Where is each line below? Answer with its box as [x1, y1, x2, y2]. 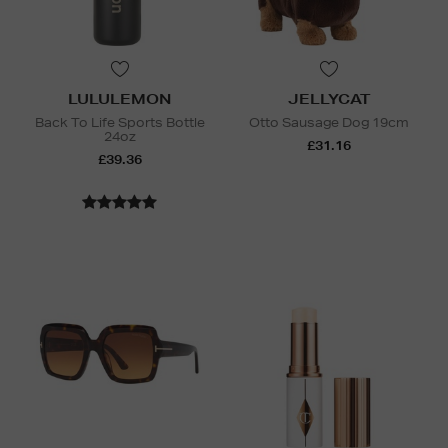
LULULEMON [68, 90, 171, 109]
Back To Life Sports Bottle [34, 114, 205, 132]
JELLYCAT [287, 90, 370, 109]
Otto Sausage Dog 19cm [248, 114, 409, 132]
